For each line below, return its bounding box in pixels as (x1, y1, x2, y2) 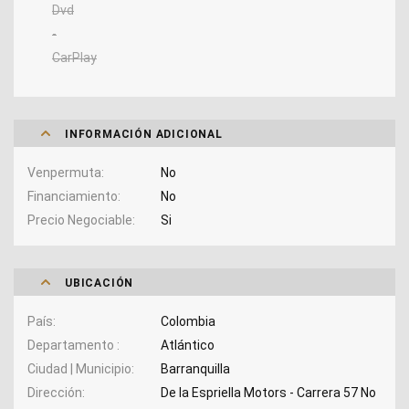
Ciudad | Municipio (27, 361, 131, 376)
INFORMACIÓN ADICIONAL (65, 127, 223, 141)
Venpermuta (27, 164, 101, 180)
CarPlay (52, 49, 97, 65)
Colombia (160, 313, 215, 329)
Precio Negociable (27, 212, 132, 227)
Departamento (27, 337, 117, 352)
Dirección (27, 384, 82, 400)
